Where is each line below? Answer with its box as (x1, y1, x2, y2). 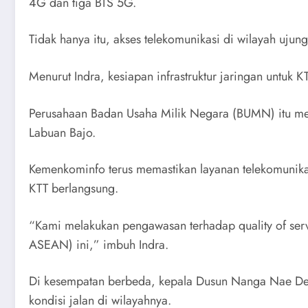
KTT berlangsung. (29, 179, 118, 198)
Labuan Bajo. (29, 123, 96, 142)
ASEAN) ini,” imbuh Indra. (29, 235, 168, 254)
